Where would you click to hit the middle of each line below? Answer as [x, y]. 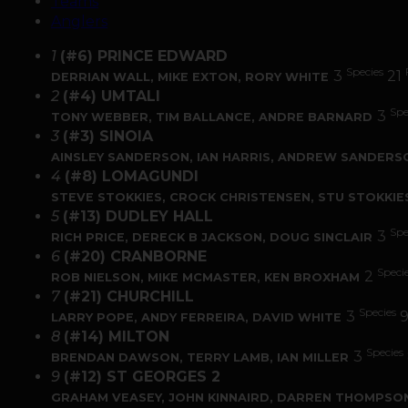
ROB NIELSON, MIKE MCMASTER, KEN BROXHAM [205, 277]
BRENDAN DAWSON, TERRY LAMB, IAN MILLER [200, 357]
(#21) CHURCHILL [129, 296]
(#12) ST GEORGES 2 [142, 377]
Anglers [79, 21]
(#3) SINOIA [108, 136]
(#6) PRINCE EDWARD [144, 56]
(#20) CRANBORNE [135, 256]
